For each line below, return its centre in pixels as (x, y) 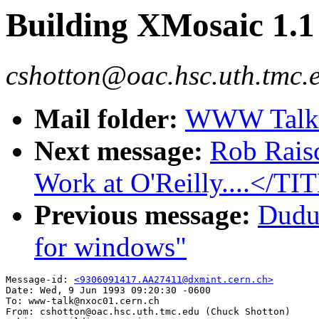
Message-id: (40, 280)
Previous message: (146, 215)
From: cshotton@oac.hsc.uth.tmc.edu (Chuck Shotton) (148, 312)
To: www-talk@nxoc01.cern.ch (83, 301)
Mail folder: (110, 119)
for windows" (110, 247)
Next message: (122, 151)
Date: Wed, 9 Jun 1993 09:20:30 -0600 (108, 291)
